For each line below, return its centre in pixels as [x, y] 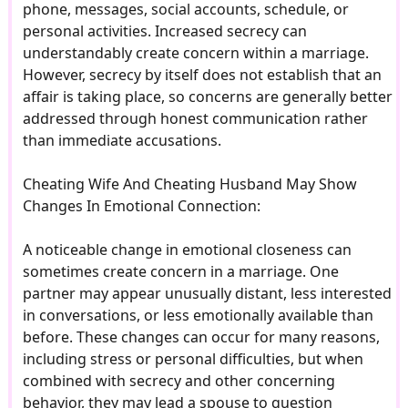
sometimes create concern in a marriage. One [180, 272]
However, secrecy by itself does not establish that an [202, 75]
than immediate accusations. [122, 141]
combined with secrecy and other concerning [178, 381]
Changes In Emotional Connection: [141, 206]
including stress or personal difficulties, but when [193, 359]
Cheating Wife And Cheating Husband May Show [189, 184]
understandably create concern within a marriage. [195, 53]
